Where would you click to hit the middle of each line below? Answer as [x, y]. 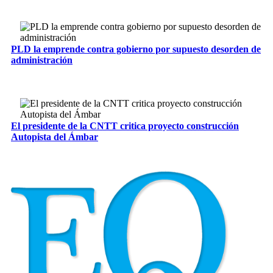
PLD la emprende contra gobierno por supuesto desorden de [136, 49]
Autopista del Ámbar [55, 136]
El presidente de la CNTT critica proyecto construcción [125, 126]
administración [42, 60]
